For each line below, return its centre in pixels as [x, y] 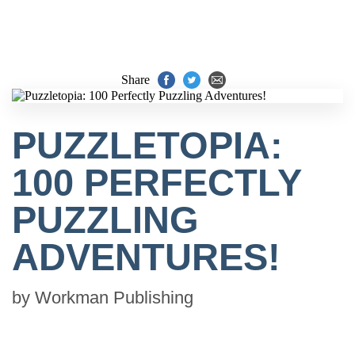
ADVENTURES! [146, 257]
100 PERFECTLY [157, 183]
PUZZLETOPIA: [147, 145]
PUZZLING [105, 220]
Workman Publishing [114, 298]
